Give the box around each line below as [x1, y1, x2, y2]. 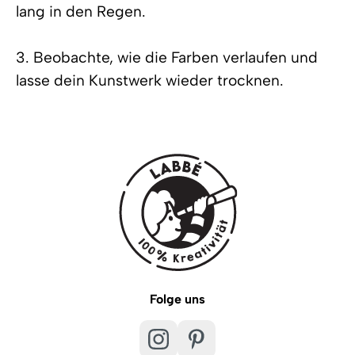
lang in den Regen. [16, 2, 146, 21]
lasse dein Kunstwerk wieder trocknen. [16, 71, 284, 90]
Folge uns [150, 291, 205, 307]
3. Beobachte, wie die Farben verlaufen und [16, 48, 318, 67]
